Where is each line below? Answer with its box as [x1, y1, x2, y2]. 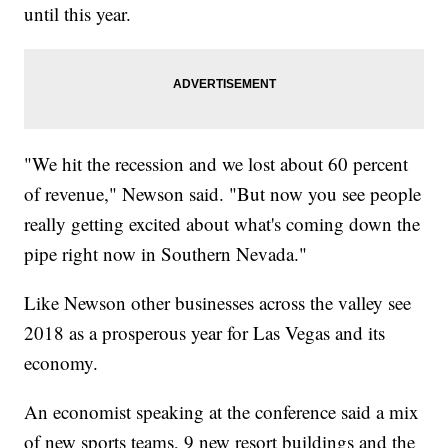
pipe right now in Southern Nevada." [24, 241, 308, 267]
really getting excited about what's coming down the [24, 211, 421, 237]
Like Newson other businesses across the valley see [24, 290, 412, 316]
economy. [24, 350, 99, 376]
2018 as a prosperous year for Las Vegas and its [24, 320, 386, 346]
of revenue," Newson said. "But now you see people [24, 181, 422, 207]
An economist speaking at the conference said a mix [24, 399, 420, 425]
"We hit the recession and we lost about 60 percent [24, 151, 409, 177]
